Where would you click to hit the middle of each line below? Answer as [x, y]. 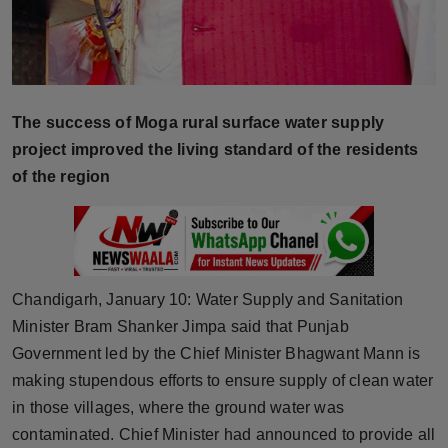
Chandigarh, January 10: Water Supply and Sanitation [208, 300]
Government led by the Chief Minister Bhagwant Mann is [216, 354]
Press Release [67, 17]
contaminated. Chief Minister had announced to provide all [224, 435]
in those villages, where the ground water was [178, 408]
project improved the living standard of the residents [215, 150]
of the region [61, 177]
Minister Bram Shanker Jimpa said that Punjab [180, 327]
